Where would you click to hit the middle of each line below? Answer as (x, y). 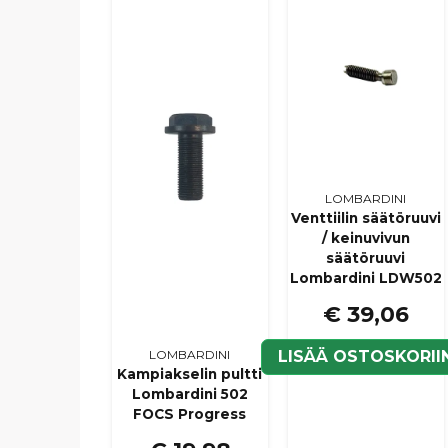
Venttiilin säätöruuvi (365, 217)
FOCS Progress (190, 413)
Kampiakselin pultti (190, 373)
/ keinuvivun (365, 237)
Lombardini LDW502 (365, 277)
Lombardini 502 (189, 393)
